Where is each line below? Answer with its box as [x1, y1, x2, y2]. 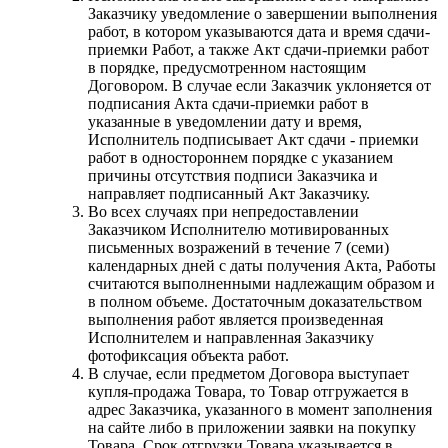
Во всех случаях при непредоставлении [88, 202, 359, 220]
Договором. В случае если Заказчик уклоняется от [88, 76, 431, 94]
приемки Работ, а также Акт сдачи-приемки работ [88, 40, 429, 58]
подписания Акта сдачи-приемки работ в [88, 94, 369, 112]
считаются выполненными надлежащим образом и [88, 274, 435, 292]
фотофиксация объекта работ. [88, 346, 289, 364]
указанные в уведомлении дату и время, [88, 112, 362, 130]
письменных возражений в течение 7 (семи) [88, 238, 389, 256]
